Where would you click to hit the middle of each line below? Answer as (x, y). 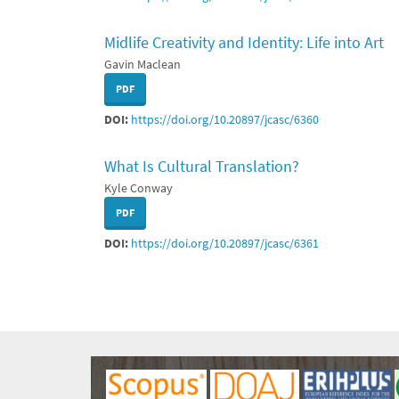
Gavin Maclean (142, 64)
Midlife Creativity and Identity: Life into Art (244, 42)
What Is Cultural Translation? (202, 166)
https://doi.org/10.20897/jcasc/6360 (225, 119)
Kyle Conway (138, 188)
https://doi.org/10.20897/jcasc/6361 (225, 243)
